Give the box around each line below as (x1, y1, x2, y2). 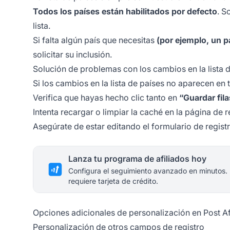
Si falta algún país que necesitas (33, 35, 157, 46)
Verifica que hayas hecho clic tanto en (33, 92, 179, 103)
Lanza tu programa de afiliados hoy (68, 154, 206, 164)
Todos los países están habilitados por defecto (33, 6, 217, 17)
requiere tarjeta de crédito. (68, 177, 158, 186)
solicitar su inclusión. (33, 49, 112, 60)
